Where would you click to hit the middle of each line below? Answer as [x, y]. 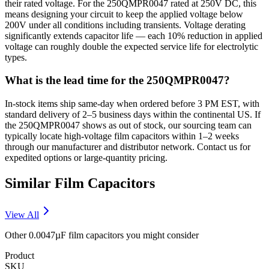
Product [20, 255]
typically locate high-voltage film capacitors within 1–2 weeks [122, 136]
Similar [30, 183]
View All [22, 214]
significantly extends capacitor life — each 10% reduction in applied [134, 35]
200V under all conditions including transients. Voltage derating [125, 25]
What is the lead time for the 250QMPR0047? [117, 80]
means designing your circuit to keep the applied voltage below [124, 14]
